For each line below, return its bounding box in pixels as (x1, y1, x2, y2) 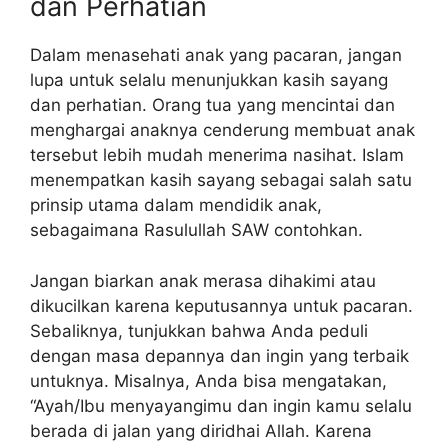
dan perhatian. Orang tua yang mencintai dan (30, 95, 395, 116)
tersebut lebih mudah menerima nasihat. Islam (30, 145, 404, 166)
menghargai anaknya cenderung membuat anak (30, 120, 415, 141)
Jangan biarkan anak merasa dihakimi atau (30, 270, 376, 291)
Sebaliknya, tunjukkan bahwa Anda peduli (30, 320, 368, 341)
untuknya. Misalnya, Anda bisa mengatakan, (30, 370, 387, 391)
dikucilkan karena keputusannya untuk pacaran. (30, 295, 413, 316)
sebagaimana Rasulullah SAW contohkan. (30, 220, 363, 241)
